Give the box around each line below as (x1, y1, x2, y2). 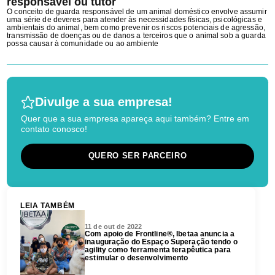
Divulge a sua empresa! (35, 95, 173, 109)
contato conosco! (21, 124, 88, 134)
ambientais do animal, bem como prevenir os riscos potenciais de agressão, (7, 23, 265, 32)
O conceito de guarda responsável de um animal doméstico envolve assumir (7, 7, 267, 16)
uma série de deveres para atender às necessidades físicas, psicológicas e (7, 15, 262, 24)
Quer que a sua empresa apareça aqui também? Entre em (21, 114, 250, 123)
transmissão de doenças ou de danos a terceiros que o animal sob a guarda (7, 31, 266, 40)
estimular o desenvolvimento (85, 253, 188, 262)
